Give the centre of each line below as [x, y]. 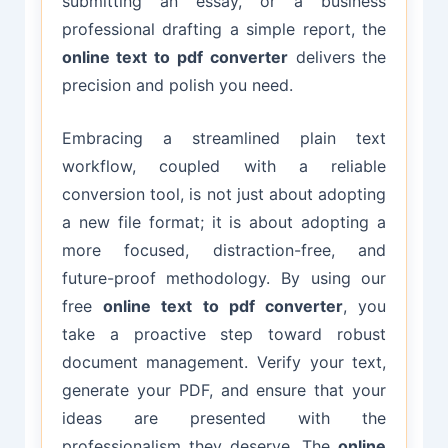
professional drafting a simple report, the [224, 28]
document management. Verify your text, [224, 362]
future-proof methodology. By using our [224, 278]
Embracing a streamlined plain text [224, 138]
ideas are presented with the [224, 418]
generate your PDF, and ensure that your [224, 390]
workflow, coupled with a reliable [224, 166]
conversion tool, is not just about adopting [224, 194]
